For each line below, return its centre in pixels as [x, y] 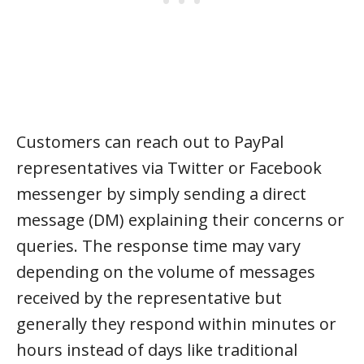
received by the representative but [149, 298]
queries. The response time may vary [158, 246]
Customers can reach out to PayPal [150, 142]
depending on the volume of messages [166, 272]
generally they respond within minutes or [176, 324]
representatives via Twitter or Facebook [169, 168]
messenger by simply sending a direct [161, 194]
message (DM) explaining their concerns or [180, 220]
